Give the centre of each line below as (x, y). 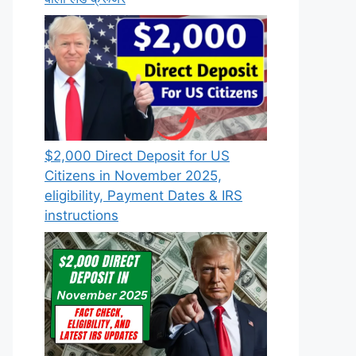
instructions (81, 215)
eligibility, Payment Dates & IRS (143, 195)
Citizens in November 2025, (133, 175)
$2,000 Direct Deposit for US (137, 155)
